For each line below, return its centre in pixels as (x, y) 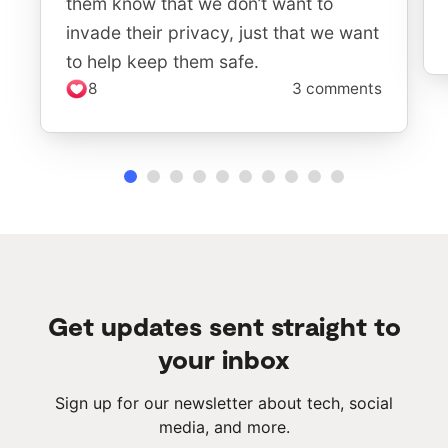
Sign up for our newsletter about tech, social (224, 402)
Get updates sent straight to (224, 325)
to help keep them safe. (162, 61)
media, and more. (224, 426)
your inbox (224, 358)
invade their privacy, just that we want (222, 32)
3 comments (337, 88)
